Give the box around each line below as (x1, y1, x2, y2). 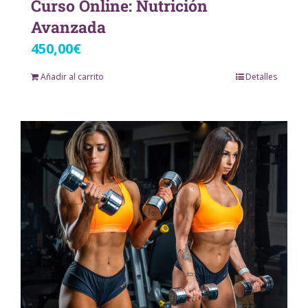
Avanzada (31, 16, 106, 38)
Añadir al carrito (41, 71, 104, 83)
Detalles (245, 71, 277, 83)
